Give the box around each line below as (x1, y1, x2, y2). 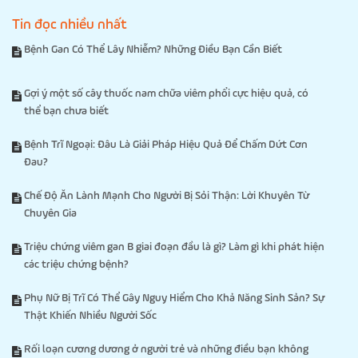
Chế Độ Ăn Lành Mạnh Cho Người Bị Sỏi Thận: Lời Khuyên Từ (24, 189, 309, 201)
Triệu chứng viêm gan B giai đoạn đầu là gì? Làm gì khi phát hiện (24, 241, 324, 253)
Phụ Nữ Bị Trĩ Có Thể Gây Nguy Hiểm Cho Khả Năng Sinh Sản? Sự (24, 292, 324, 304)
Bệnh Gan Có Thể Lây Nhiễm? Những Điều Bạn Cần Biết (24, 43, 282, 55)
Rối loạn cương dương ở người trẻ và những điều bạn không (24, 343, 308, 355)
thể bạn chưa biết (24, 105, 109, 117)
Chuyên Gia (24, 207, 77, 219)
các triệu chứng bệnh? (24, 258, 129, 270)
